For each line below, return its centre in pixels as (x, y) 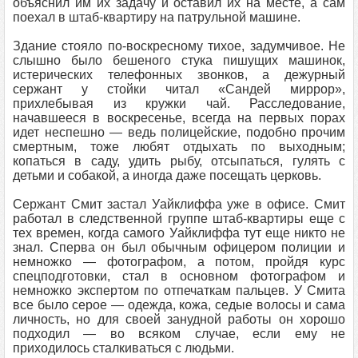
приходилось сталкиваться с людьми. (123, 348)
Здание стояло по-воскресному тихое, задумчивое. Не (179, 46)
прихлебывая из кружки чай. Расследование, (179, 103)
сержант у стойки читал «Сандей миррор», (179, 89)
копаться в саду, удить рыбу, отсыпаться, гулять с (179, 161)
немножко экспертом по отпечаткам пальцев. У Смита (179, 290)
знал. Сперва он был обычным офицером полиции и (179, 247)
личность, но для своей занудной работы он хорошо (179, 319)
